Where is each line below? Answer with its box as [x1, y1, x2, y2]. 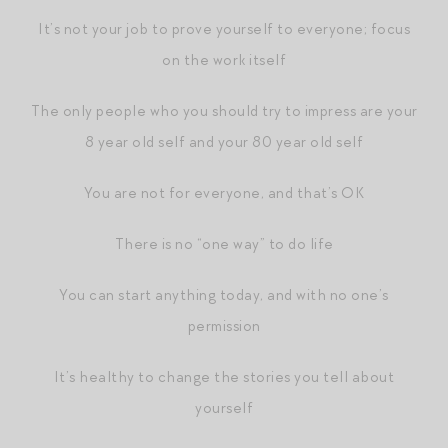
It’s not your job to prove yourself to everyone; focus [38, 18, 410, 39]
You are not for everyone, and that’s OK [83, 182, 365, 203]
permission [187, 315, 261, 336]
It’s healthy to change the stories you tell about [53, 366, 395, 387]
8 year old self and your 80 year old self [84, 131, 364, 152]
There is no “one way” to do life [114, 233, 334, 254]
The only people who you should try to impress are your [30, 100, 418, 121]
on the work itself [162, 49, 286, 70]
